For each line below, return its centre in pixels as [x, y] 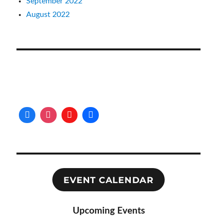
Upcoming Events [108, 211]
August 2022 [48, 14]
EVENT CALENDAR [108, 180]
